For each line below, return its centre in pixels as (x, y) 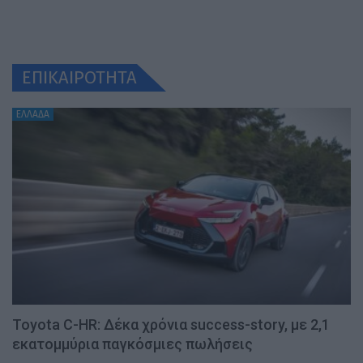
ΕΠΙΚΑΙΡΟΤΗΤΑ (79, 78)
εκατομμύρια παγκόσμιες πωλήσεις (132, 344)
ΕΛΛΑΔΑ (33, 115)
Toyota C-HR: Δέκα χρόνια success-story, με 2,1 (171, 324)
